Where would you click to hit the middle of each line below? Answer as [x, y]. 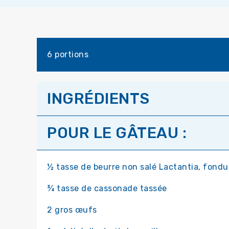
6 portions [68, 55]
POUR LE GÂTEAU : [117, 133]
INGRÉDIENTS [98, 99]
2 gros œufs [72, 210]
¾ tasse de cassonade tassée [107, 189]
